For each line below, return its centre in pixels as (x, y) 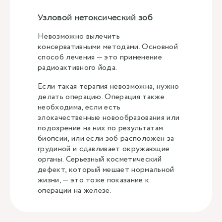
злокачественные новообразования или (109, 118)
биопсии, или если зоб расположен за (106, 139)
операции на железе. (75, 191)
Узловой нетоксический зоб (95, 17)
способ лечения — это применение (100, 57)
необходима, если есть (79, 107)
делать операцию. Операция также (101, 97)
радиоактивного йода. (78, 68)
